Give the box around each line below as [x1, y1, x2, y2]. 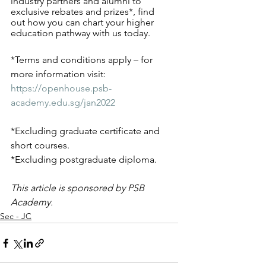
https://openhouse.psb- [11, 83, 112, 94]
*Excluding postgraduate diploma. [11, 154, 159, 165]
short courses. [11, 140, 72, 151]
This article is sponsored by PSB [11, 182, 147, 194]
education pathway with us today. [11, 27, 153, 39]
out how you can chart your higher [11, 17, 156, 28]
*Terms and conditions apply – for [11, 54, 155, 65]
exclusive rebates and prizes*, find [11, 6, 157, 17]
